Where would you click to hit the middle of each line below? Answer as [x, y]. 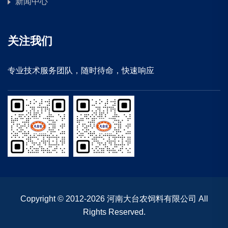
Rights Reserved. [114, 212]
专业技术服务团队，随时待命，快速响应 [81, 71]
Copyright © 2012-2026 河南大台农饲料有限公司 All [114, 199]
